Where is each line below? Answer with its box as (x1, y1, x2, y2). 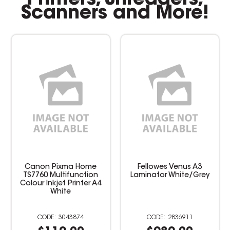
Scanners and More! (21, 4, 209, 23)
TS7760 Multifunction (23, 171, 99, 179)
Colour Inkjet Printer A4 (20, 180, 102, 187)
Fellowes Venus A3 (138, 163, 202, 171)
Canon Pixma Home (25, 163, 97, 171)
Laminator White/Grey (130, 171, 209, 179)
